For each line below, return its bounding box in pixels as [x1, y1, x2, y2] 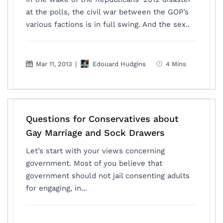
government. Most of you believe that [26, 159, 163, 168]
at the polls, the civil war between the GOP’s [26, 7, 189, 16]
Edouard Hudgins [93, 60, 146, 68]
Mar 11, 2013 [36, 60, 73, 68]
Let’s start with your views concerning [26, 146, 165, 155]
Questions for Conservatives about [26, 113, 179, 124]
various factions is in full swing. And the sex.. [26, 20, 190, 29]
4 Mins [166, 60, 187, 68]
